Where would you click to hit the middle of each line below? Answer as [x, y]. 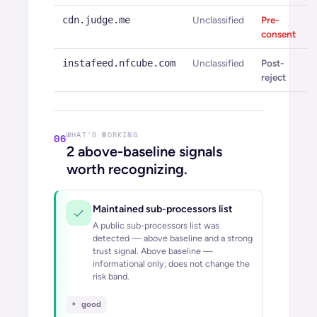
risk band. [111, 276]
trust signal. [117, 251]
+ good [86, 304]
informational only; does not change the [171, 264]
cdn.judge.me [96, 20]
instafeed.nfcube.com [119, 63]
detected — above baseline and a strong [173, 238]
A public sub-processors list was [156, 225]
